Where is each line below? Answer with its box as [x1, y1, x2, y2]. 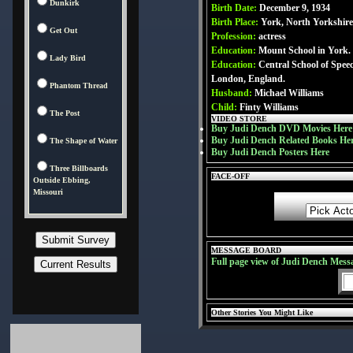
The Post [50, 109, 80, 117]
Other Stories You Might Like [211, 308, 313, 317]
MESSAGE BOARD [211, 246, 281, 255]
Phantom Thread [50, 81, 108, 90]
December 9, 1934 [259, 2, 330, 13]
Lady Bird [50, 54, 86, 62]
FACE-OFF [211, 172, 250, 180]
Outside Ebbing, [33, 176, 91, 184]
